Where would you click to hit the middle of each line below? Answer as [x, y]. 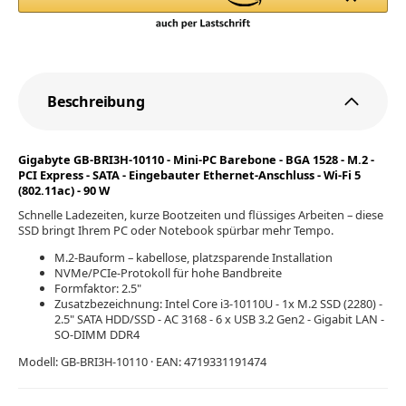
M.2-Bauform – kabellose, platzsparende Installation [193, 257]
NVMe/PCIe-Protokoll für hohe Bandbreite [168, 272]
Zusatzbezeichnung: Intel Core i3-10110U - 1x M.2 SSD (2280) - [218, 303]
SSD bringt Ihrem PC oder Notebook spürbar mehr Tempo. [176, 230]
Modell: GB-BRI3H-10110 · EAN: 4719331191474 [142, 361]
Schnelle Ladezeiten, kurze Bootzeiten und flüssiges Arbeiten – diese [201, 214]
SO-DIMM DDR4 [97, 334]
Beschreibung [96, 102]
